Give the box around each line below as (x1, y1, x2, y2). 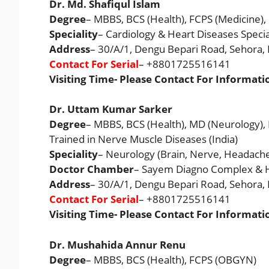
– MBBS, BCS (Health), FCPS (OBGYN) (86, 252, 256, 267)
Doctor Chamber (49, 162, 134, 177)
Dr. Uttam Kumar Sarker (49, 102, 172, 116)
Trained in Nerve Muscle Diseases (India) (49, 132, 238, 147)
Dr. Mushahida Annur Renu (49, 237, 186, 252)
